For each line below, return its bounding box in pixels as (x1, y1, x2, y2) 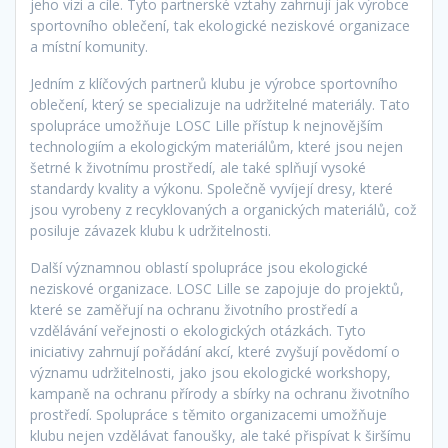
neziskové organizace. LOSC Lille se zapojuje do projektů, (30, 279, 404, 299)
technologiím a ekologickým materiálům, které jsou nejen (30, 137, 403, 157)
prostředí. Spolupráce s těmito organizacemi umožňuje (30, 405, 387, 425)
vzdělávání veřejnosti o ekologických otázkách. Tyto (30, 321, 366, 341)
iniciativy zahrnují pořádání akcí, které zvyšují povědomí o (30, 342, 400, 362)
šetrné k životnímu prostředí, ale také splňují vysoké (30, 158, 366, 178)
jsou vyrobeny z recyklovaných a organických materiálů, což (30, 200, 417, 220)
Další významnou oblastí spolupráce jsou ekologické (30, 258, 368, 278)
